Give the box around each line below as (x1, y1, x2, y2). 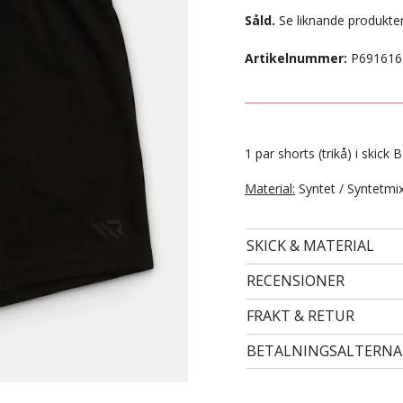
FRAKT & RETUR (246, 306, 354, 326)
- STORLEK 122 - (152, 244, 252, 261)
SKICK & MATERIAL (246, 236, 374, 255)
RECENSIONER (246, 271, 345, 291)
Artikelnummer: (245, 49, 347, 67)
